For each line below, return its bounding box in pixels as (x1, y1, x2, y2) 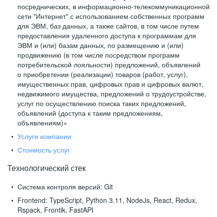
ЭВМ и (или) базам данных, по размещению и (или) (17, 40, 184, 50)
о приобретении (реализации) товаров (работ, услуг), (17, 69, 188, 79)
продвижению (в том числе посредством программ (17, 50, 180, 60)
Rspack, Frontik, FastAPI (17, 205, 93, 215)
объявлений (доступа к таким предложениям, (17, 108, 163, 118)
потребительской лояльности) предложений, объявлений (17, 60, 201, 69)
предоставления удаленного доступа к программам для (17, 31, 196, 40)
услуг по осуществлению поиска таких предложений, (17, 98, 186, 108)
